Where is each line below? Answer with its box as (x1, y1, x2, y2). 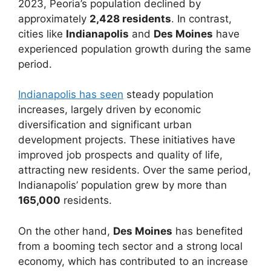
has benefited (172, 224, 243, 237)
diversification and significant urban (18, 119, 192, 131)
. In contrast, (171, 12, 232, 25)
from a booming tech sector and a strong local (18, 240, 243, 252)
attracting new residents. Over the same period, (18, 164, 251, 177)
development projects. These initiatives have (18, 134, 235, 146)
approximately (18, 12, 90, 25)
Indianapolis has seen (18, 88, 123, 101)
